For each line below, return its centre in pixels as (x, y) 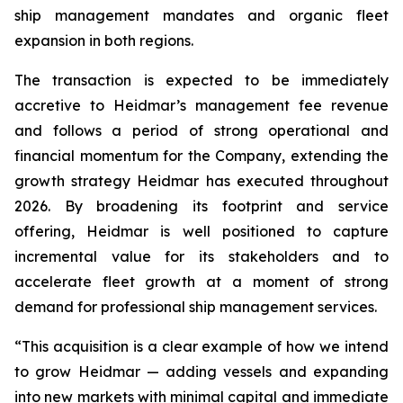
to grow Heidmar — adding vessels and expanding (201, 372)
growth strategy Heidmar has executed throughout (201, 181)
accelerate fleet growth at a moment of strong (201, 282)
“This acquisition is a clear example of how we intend (201, 346)
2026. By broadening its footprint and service (201, 206)
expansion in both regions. (104, 40)
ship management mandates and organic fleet (201, 15)
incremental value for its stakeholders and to (201, 256)
